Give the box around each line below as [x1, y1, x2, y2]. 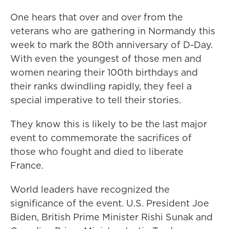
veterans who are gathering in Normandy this [10, 25, 215, 37]
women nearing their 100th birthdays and [10, 66, 198, 79]
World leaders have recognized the [10, 183, 170, 196]
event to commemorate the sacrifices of [10, 131, 192, 144]
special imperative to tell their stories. [10, 94, 181, 106]
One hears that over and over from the [10, 11, 183, 24]
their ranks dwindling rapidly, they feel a [10, 80, 192, 93]
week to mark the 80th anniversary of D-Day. [10, 38, 213, 51]
